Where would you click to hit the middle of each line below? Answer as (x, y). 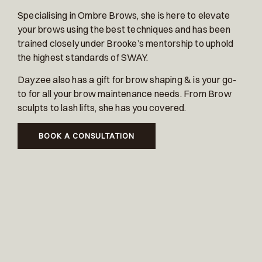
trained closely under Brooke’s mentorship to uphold (126, 43)
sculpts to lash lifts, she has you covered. (102, 107)
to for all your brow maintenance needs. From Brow (125, 93)
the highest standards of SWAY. (83, 57)
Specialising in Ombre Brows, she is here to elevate (124, 15)
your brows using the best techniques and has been (124, 29)
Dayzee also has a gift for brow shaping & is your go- (127, 79)
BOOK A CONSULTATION (87, 136)
